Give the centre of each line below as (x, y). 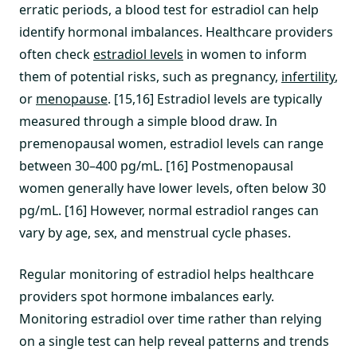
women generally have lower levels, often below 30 (173, 188)
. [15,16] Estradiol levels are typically (215, 99)
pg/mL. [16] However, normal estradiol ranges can (169, 210)
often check (56, 54)
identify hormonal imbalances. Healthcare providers (176, 32)
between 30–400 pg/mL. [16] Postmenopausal (156, 166)
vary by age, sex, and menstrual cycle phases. (155, 233)
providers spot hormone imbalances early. (147, 296)
